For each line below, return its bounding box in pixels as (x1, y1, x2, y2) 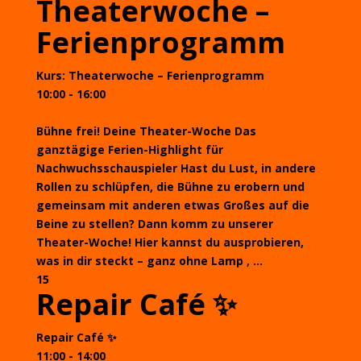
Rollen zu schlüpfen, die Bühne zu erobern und (35, 179, 305, 194)
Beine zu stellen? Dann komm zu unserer (35, 216, 273, 231)
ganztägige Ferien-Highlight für (35, 142, 223, 157)
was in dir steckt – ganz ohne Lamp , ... (35, 253, 263, 268)
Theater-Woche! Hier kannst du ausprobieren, (35, 234, 304, 250)
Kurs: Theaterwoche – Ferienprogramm (35, 68, 264, 83)
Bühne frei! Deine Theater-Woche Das (35, 123, 256, 139)
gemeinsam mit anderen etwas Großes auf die (35, 197, 309, 213)
